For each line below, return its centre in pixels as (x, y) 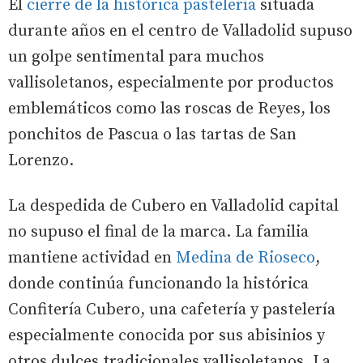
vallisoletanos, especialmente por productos (171, 83)
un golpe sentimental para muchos (136, 58)
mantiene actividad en (92, 258)
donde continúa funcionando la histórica (158, 284)
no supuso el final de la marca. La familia (158, 233)
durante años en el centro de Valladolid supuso (180, 32)
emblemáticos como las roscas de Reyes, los (169, 109)
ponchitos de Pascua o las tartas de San (152, 135)
